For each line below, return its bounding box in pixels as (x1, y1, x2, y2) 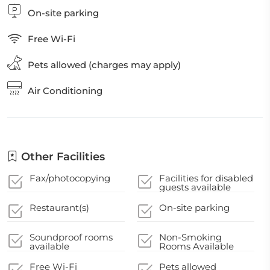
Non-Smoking (159, 231, 222, 243)
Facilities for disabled (159, 172, 254, 184)
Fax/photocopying (30, 172, 110, 184)
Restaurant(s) (30, 202, 89, 213)
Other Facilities (18, 150, 105, 163)
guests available (159, 181, 231, 193)
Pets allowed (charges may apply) (28, 59, 181, 71)
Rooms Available (159, 240, 234, 252)
